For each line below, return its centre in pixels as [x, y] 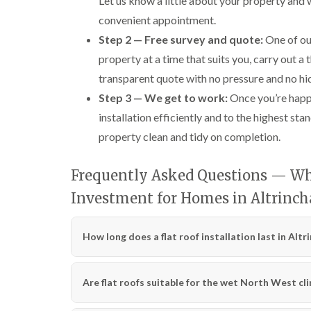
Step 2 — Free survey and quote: [181, 39]
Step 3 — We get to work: [163, 98]
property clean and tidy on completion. [190, 136]
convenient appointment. [157, 20]
